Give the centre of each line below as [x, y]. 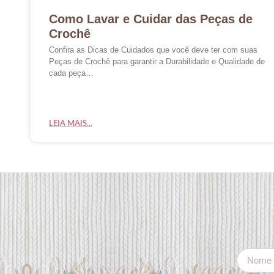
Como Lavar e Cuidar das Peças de [151, 19]
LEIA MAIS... [71, 124]
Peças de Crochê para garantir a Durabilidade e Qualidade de [157, 61]
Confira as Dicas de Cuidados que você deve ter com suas [153, 50]
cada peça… [71, 73]
